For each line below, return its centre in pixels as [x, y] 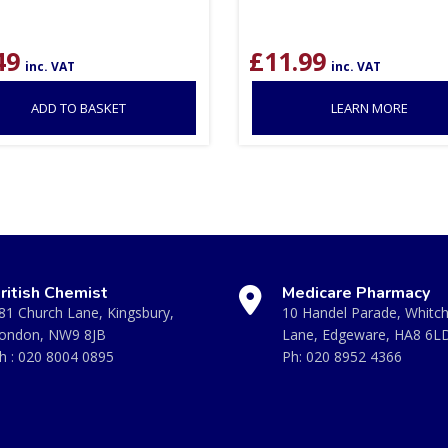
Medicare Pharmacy [356, 292]
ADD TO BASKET [78, 107]
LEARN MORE [370, 107]
